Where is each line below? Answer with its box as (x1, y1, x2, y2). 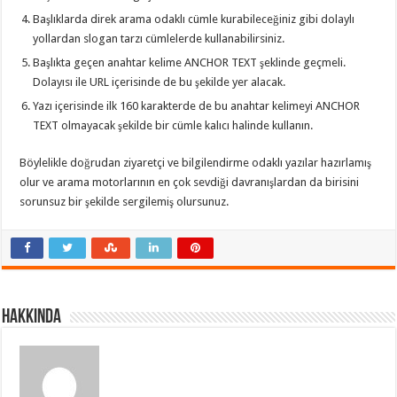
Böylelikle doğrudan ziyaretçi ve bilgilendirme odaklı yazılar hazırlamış (19, 155, 372, 169)
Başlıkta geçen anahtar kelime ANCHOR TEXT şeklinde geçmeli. (33, 55, 346, 69)
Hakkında (2, 307, 62, 328)
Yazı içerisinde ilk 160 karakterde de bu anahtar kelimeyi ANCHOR (33, 98, 361, 113)
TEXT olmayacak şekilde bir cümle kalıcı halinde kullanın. (33, 118, 314, 132)
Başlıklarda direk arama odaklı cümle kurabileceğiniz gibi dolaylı (33, 12, 355, 26)
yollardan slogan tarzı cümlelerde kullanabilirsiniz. (33, 31, 285, 45)
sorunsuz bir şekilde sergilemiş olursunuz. (19, 194, 230, 208)
